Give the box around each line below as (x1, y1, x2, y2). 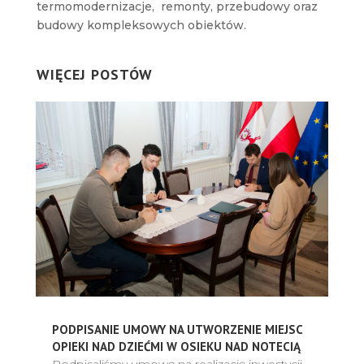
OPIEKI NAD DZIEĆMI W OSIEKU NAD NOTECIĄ (51, 338, 301, 354)
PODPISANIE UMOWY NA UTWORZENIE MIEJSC (51, 321, 305, 337)
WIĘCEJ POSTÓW (36, 64, 153, 84)
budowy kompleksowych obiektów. (36, 17, 246, 32)
